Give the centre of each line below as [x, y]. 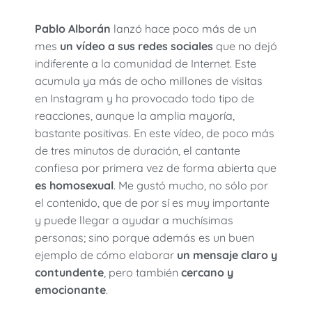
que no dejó [245, 46]
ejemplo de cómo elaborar [106, 255]
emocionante [70, 290]
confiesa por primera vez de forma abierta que [156, 168]
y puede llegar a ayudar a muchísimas [134, 220]
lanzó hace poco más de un [184, 29]
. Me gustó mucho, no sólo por [191, 186]
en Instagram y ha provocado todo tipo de [145, 99]
